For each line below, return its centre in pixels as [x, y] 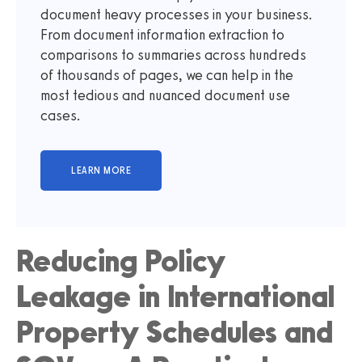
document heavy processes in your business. [177, 14]
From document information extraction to [162, 34]
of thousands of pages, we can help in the [167, 75]
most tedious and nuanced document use [165, 95]
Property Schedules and [175, 332]
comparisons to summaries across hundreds [173, 55]
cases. [61, 115]
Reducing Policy [121, 261]
